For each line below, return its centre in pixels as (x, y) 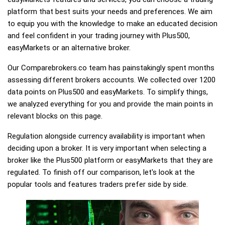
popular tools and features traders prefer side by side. (98, 184)
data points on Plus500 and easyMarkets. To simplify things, (108, 92)
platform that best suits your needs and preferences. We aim (110, 12)
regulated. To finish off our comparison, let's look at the (101, 172)
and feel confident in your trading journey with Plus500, (99, 36)
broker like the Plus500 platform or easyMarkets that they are (110, 160)
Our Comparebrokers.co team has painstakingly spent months (111, 68)
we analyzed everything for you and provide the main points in (110, 104)
